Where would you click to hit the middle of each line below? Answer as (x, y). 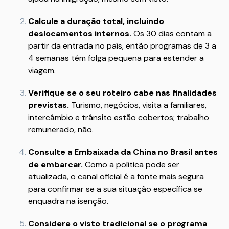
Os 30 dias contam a (171, 33)
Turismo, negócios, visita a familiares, (138, 105)
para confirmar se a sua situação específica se (115, 189)
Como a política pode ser (131, 164)
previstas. (49, 105)
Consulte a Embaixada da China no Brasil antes (123, 152)
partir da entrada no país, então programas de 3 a (122, 46)
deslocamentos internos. (80, 33)
